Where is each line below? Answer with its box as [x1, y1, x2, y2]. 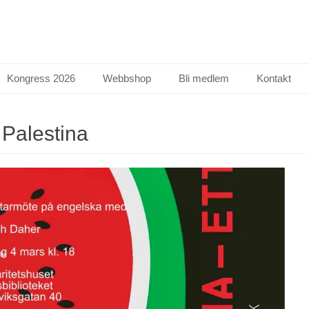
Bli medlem [179, 72, 229, 84]
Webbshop [103, 72, 151, 84]
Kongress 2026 [7, 72, 75, 84]
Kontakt [257, 72, 291, 84]
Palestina [2, 122, 88, 145]
